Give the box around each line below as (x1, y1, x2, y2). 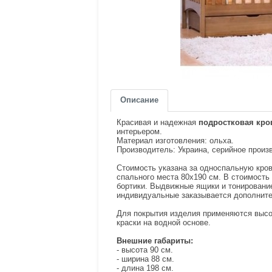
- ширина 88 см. (117, 254, 174, 263)
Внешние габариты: (117, 236, 193, 245)
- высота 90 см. (117, 245, 173, 254)
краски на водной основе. (117, 218, 211, 227)
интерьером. (117, 127, 162, 136)
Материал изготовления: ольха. (117, 136, 234, 145)
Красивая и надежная (117, 118, 199, 127)
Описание (120, 95, 158, 104)
